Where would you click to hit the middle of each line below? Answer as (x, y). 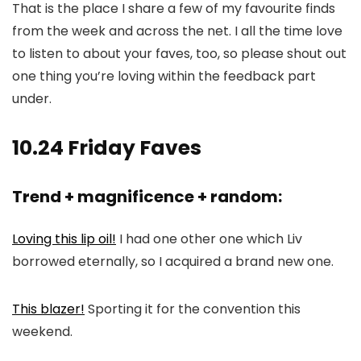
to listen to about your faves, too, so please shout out (179, 54)
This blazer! (48, 309)
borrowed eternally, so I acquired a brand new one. (173, 262)
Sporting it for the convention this (193, 309)
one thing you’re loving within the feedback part (164, 77)
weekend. (42, 332)
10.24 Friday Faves (107, 148)
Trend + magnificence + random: (147, 197)
